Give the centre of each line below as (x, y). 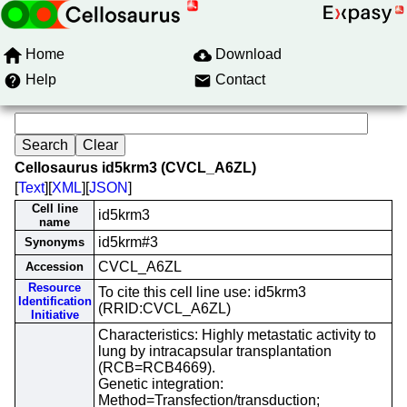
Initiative (55, 315)
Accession (55, 267)
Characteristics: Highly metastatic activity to (237, 335)
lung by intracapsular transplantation (215, 351)
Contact (240, 79)
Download (248, 54)
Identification (55, 301)
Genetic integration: (161, 384)
